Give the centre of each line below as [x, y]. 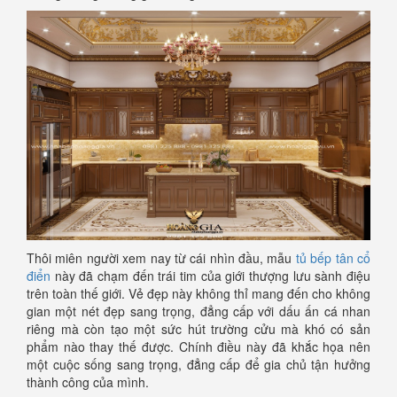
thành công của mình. [88, 381]
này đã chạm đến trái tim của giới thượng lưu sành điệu [210, 275]
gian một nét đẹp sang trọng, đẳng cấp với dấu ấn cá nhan [198, 311]
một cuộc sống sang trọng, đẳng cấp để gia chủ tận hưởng [198, 364]
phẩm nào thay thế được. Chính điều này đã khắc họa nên [198, 346]
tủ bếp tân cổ [333, 257]
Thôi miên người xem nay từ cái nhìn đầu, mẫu [161, 257]
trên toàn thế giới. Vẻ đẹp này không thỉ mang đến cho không [198, 293]
